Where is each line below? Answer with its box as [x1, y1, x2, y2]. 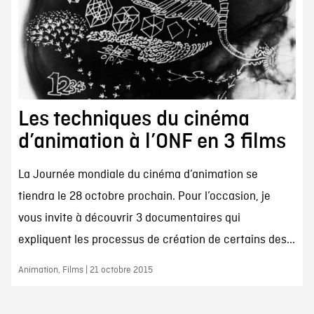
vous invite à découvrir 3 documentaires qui [18, 210, 240, 226]
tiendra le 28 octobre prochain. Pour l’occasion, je [18, 189, 271, 204]
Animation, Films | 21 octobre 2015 [18, 264, 153, 276]
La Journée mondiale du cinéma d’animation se [18, 167, 258, 182]
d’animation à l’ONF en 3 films [18, 130, 286, 153]
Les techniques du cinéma [18, 107, 250, 130]
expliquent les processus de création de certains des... [18, 232, 295, 247]
